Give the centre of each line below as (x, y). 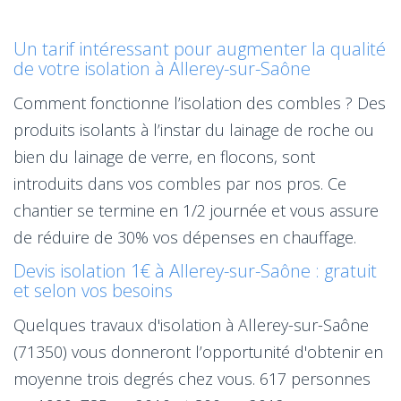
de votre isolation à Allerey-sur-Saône (162, 68)
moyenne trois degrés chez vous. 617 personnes (192, 378)
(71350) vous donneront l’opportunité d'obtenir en (198, 351)
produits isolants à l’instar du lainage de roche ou (194, 129)
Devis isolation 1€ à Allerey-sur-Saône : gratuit (195, 270)
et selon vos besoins (93, 290)
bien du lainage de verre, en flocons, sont (164, 156)
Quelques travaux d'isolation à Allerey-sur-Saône (191, 324)
